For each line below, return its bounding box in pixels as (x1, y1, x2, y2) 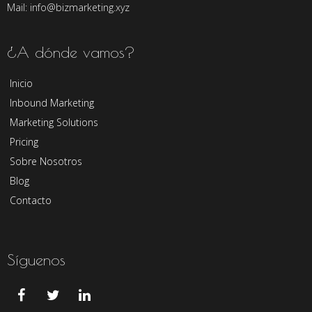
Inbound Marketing (10, 96, 94, 110)
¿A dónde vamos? (7, 43, 135, 62)
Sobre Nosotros (10, 155, 82, 169)
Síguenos (7, 251, 65, 270)
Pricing (10, 135, 38, 149)
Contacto (10, 194, 52, 208)
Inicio (10, 77, 33, 91)
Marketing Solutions (10, 116, 98, 130)
